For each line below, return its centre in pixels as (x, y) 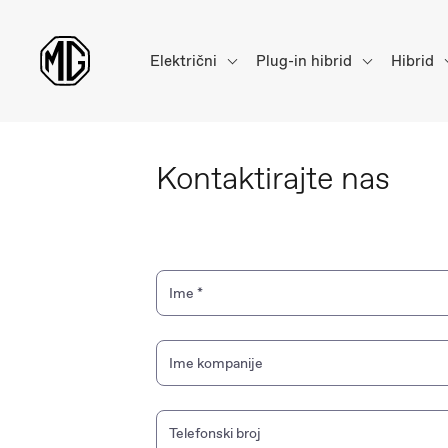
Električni (185, 60)
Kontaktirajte (248, 178)
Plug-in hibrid (306, 60)
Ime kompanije (216, 363)
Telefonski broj (215, 433)
